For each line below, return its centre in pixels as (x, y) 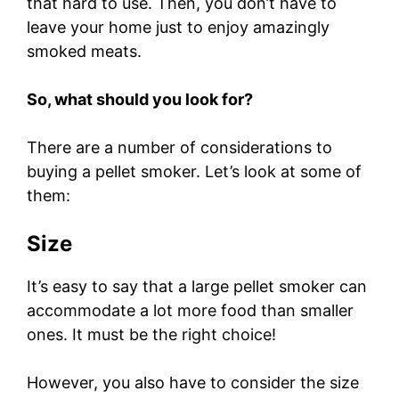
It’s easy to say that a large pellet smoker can (197, 287)
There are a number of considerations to (179, 148)
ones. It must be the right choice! (151, 335)
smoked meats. (86, 52)
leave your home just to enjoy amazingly (178, 28)
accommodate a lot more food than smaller (190, 311)
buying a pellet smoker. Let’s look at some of (194, 172)
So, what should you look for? (140, 100)
